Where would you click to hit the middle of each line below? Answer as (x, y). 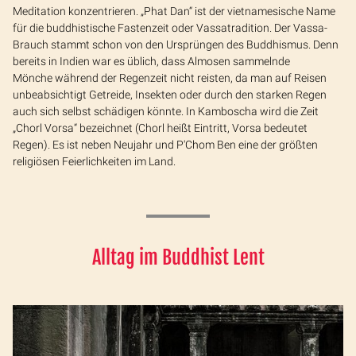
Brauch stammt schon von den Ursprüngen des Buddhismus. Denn (176, 45)
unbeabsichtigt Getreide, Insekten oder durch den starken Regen (170, 95)
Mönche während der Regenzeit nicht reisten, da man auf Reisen (170, 78)
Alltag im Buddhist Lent (178, 258)
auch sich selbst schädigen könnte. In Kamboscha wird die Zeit (166, 112)
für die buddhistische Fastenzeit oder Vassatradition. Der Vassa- (170, 28)
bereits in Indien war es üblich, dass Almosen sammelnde (151, 62)
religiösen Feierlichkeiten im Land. (94, 162)
